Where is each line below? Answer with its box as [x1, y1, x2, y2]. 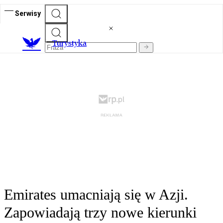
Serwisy [15, 9, 41, 17]
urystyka [57, 38, 87, 48]
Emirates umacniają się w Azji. [4, 186, 188, 203]
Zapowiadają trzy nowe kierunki [4, 204, 197, 221]
